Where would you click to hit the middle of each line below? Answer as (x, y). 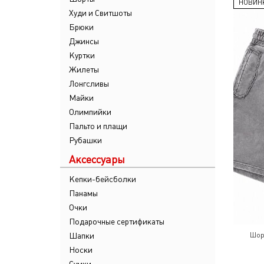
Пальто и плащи (98, 126)
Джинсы (84, 41)
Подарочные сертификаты (117, 222)
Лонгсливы (89, 84)
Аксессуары (97, 159)
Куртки (82, 55)
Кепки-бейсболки (103, 179)
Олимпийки (90, 112)
